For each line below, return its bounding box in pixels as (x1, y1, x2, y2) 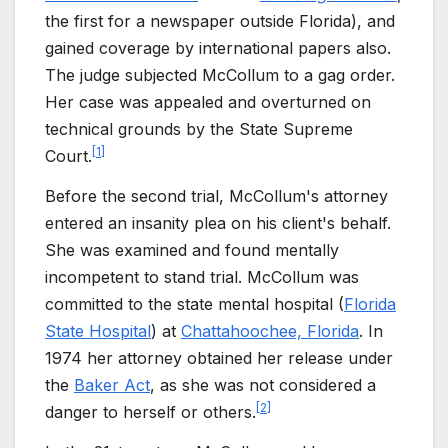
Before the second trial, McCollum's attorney (45, 185, 388, 206)
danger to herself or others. (45, 401, 256, 422)
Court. (45, 146, 92, 167)
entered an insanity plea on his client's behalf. (45, 212, 391, 233)
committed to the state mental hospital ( (45, 293, 344, 314)
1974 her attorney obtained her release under (45, 347, 393, 368)
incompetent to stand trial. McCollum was (45, 266, 359, 287)
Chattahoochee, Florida (181, 320, 359, 341)
